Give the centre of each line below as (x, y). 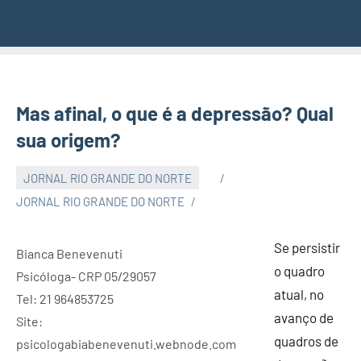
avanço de (304, 318)
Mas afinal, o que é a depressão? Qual (175, 114)
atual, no (299, 295)
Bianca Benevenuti (69, 254)
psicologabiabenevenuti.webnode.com (126, 344)
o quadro (299, 271)
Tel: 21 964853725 (65, 299)
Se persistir (307, 248)
